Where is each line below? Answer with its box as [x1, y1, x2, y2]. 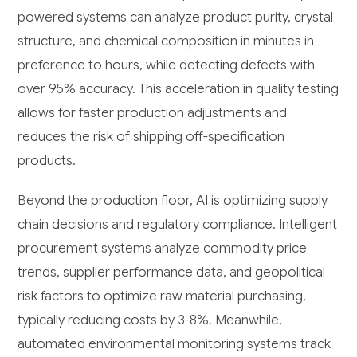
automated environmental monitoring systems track [18, 335, 331, 353]
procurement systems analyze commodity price [18, 240, 308, 257]
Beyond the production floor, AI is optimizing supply [18, 192, 328, 210]
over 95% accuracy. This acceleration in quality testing [18, 80, 339, 98]
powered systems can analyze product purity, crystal [18, 9, 334, 26]
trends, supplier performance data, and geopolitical [18, 264, 326, 281]
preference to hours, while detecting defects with [18, 57, 316, 74]
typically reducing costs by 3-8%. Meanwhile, [18, 312, 283, 329]
